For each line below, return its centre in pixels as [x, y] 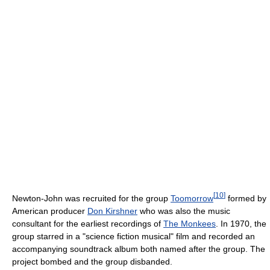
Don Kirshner [112, 211]
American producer [50, 211]
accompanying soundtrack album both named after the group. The [139, 249]
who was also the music [184, 211]
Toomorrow [192, 198]
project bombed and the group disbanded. [92, 261]
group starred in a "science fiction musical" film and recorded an [133, 236]
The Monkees [190, 223]
